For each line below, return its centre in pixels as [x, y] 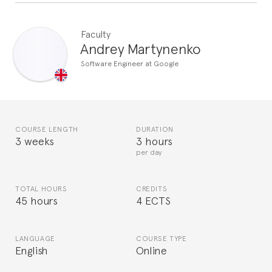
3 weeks [35, 141]
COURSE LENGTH [47, 129]
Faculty [96, 33]
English [32, 250]
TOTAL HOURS [41, 189]
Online [151, 250]
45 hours [37, 200]
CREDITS [152, 189]
